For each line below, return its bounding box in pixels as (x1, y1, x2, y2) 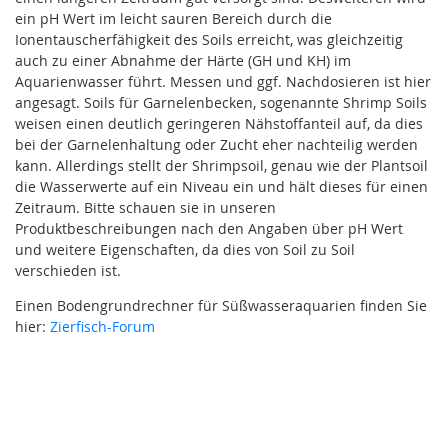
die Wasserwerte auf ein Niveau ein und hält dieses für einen (15, 176, 428, 196)
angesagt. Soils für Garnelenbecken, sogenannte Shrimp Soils (15, 92, 427, 112)
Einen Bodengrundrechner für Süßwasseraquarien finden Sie (15, 295, 427, 315)
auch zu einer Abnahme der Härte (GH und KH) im (15, 50, 351, 70)
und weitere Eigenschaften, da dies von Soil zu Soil (15, 239, 355, 259)
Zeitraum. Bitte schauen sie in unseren (15, 197, 276, 217)
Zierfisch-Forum (50, 316, 159, 336)
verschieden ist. (15, 260, 121, 280)
